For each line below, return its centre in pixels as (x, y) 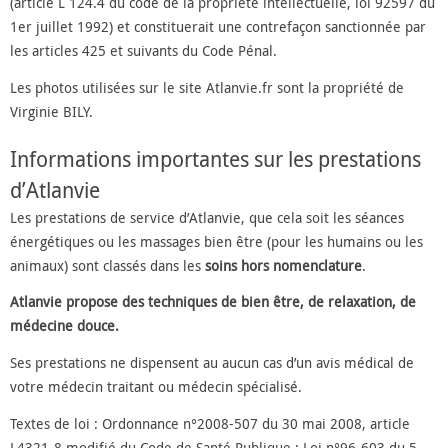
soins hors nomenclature (283, 265)
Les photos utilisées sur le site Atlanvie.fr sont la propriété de (207, 87)
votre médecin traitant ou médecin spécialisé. (156, 387)
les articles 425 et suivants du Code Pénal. (143, 50)
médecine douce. (64, 326)
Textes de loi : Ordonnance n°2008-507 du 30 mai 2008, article (210, 424)
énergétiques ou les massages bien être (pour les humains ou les (216, 241)
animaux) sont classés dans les (107, 265)
